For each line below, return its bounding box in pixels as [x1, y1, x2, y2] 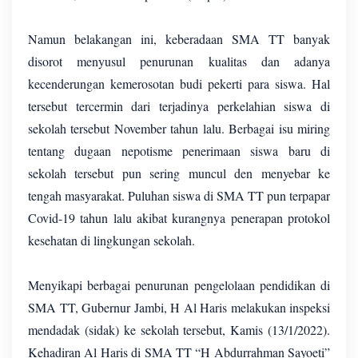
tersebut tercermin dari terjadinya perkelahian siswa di [28, 97, 330, 114]
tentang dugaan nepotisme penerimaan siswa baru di [28, 141, 330, 159]
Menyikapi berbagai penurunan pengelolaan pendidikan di [28, 276, 330, 293]
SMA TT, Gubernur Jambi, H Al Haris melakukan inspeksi [28, 298, 330, 316]
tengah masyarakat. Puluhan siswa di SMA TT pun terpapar [28, 186, 330, 204]
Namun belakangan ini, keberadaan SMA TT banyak [28, 30, 330, 47]
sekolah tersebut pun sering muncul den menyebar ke [28, 164, 330, 181]
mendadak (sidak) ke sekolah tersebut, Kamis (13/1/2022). [28, 320, 330, 338]
